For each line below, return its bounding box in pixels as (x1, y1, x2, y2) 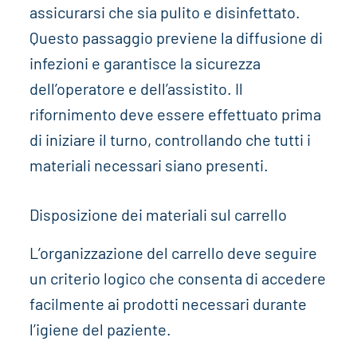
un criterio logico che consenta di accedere (29, 268, 326, 288)
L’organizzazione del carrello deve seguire (29, 242, 317, 262)
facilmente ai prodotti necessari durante (29, 293, 307, 313)
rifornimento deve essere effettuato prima (29, 104, 321, 124)
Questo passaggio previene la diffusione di (29, 27, 323, 47)
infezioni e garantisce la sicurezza (29, 53, 261, 73)
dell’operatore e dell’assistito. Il (29, 78, 243, 98)
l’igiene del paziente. (29, 319, 171, 339)
